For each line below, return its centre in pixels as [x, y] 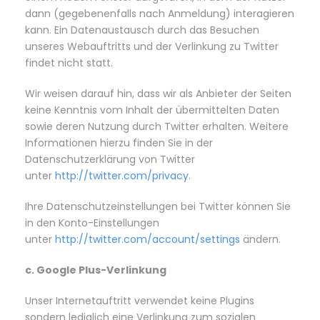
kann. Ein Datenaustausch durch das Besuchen [142, 30]
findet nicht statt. [72, 63]
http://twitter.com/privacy [122, 176]
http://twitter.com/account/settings [147, 239]
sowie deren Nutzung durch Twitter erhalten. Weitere [157, 126]
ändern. [260, 239]
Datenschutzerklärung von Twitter [110, 159]
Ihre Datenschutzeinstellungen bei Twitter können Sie [158, 206]
